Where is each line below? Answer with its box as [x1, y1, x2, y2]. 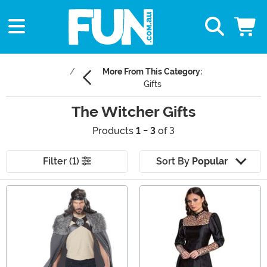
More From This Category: [103, 67, 202, 77]
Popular [191, 156, 228, 167]
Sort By [156, 156, 192, 167]
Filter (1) [42, 156, 82, 167]
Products [92, 125, 136, 137]
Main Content [5, 186, 65, 198]
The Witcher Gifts [72, 103, 195, 121]
